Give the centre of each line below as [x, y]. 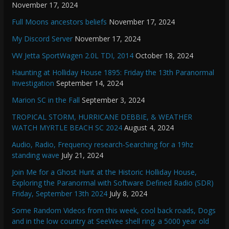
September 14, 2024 [89, 83]
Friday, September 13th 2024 [59, 194]
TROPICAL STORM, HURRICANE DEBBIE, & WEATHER [102, 117]
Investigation [33, 83]
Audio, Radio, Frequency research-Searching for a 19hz [102, 145]
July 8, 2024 [128, 194]
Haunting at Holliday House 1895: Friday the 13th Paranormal [113, 73]
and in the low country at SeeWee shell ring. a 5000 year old [110, 221]
